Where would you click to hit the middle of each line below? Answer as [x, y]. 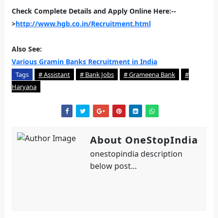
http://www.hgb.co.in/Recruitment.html [83, 24]
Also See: [27, 49]
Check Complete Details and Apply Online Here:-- [94, 11]
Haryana [24, 87]
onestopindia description [136, 154]
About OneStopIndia [144, 140]
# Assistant [54, 74]
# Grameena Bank [149, 74]
